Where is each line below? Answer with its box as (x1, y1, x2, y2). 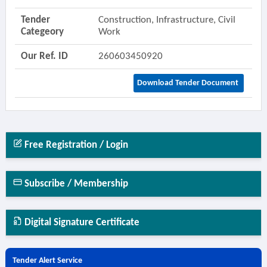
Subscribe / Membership (21, 179, 128, 189)
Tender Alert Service (12, 256, 82, 265)
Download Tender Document (136, 79, 240, 88)
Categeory (20, 27, 64, 37)
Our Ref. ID (20, 51, 68, 61)
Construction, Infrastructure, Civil (98, 15, 235, 25)
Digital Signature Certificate (21, 218, 139, 228)
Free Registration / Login (21, 140, 128, 150)
